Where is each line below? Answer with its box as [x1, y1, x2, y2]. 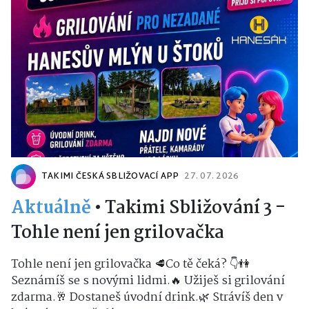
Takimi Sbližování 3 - [105, 194, 286, 222]
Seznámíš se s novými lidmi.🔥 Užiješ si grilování [11, 271, 285, 290]
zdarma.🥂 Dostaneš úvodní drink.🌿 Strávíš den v [11, 288, 283, 307]
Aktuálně [11, 194, 91, 222]
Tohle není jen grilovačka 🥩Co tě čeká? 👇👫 [11, 255, 250, 274]
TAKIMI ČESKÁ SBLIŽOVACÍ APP [41, 168, 179, 184]
